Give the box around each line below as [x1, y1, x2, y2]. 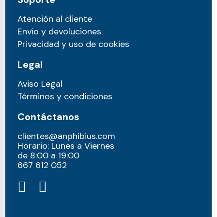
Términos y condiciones [17, 91, 113, 103]
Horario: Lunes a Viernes [17, 140, 115, 152]
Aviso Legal [17, 78, 63, 90]
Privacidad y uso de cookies [17, 38, 130, 50]
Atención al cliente [17, 13, 93, 25]
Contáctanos [17, 110, 80, 124]
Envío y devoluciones [17, 26, 102, 38]
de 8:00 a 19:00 [17, 150, 80, 162]
